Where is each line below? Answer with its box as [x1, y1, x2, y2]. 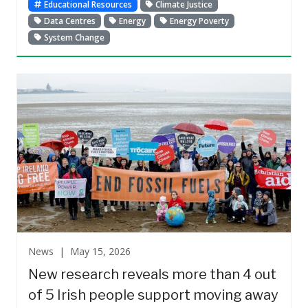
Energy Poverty [167, 14, 229, 27]
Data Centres [41, 14, 96, 27]
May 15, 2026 [70, 245, 131, 258]
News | [28, 245, 70, 258]
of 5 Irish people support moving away [28, 287, 278, 304]
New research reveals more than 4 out [28, 266, 276, 283]
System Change [41, 31, 104, 43]
